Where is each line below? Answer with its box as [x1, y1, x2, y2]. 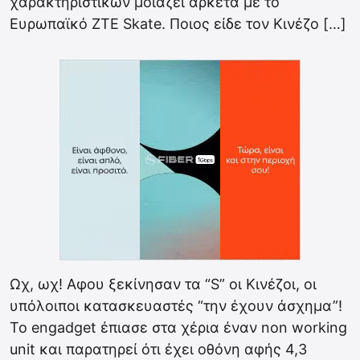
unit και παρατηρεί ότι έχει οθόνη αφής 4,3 [10, 341, 307, 358]
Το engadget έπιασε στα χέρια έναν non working [10, 319, 347, 336]
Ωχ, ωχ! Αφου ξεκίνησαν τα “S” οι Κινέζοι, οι [10, 276, 317, 292]
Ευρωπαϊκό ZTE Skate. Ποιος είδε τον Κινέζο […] [10, 15, 346, 32]
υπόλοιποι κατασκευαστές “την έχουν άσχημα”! [10, 297, 342, 314]
